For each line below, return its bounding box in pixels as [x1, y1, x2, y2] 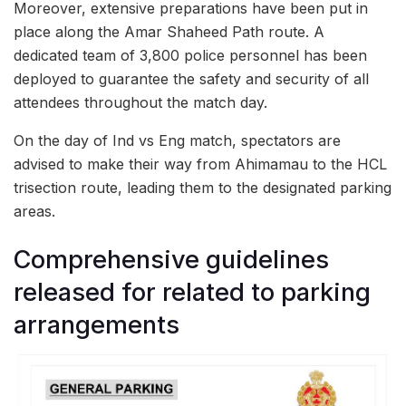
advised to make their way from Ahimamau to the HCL [14, 155, 387, 174]
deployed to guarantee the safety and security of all [14, 70, 369, 89]
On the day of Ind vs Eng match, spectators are [14, 131, 341, 150]
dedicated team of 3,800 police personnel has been [14, 46, 367, 65]
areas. [14, 202, 55, 221]
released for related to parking [14, 276, 371, 307]
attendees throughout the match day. [14, 93, 267, 112]
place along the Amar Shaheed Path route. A [14, 23, 324, 42]
